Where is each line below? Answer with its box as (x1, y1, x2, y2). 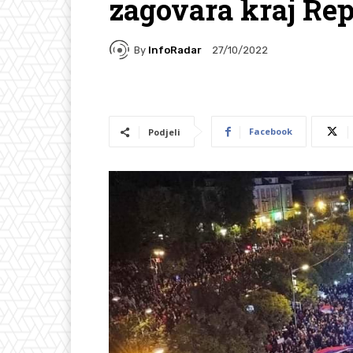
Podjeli (148, 126, 180, 139)
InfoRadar (148, 43, 202, 56)
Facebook (249, 125, 292, 138)
